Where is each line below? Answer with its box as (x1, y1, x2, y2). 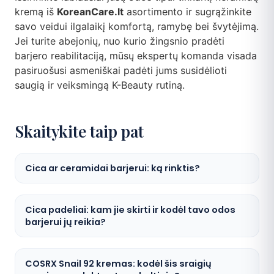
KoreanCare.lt (57, 6, 124, 18)
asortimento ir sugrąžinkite (124, 6, 251, 18)
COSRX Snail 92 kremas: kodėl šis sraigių (25, 257, 212, 270)
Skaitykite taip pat (15, 120, 144, 143)
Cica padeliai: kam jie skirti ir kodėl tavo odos (25, 204, 235, 217)
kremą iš (15, 6, 57, 18)
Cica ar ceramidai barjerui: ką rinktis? (25, 162, 200, 175)
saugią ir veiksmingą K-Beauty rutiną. (15, 79, 185, 92)
